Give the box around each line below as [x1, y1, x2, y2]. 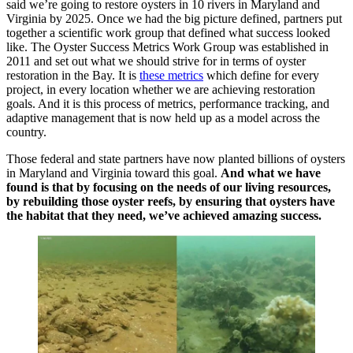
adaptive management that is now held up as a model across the [6, 111, 320, 125]
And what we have [221, 166, 321, 180]
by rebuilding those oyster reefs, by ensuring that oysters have [6, 195, 335, 209]
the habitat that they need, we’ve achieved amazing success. [6, 209, 321, 223]
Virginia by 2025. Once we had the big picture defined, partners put [6, 12, 342, 26]
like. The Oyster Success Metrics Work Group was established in [6, 40, 329, 54]
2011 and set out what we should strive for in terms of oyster [6, 54, 306, 69]
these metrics [139, 69, 203, 83]
